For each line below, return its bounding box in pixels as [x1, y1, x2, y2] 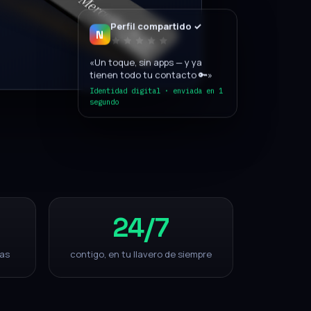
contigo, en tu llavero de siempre [69, 248, 212, 260]
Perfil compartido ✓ [110, 14, 201, 27]
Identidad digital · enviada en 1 [89, 80, 223, 90]
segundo [89, 91, 119, 101]
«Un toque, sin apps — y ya [89, 50, 202, 63]
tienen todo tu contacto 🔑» [89, 62, 212, 76]
